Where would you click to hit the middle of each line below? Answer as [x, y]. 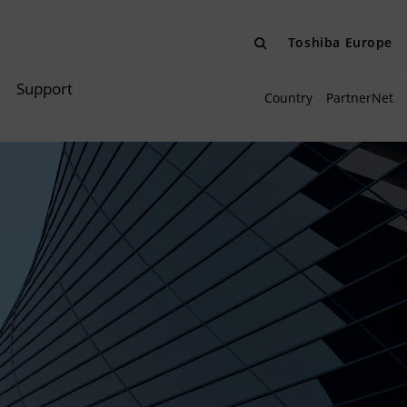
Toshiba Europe [340, 42]
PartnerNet [360, 98]
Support [45, 89]
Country [288, 98]
